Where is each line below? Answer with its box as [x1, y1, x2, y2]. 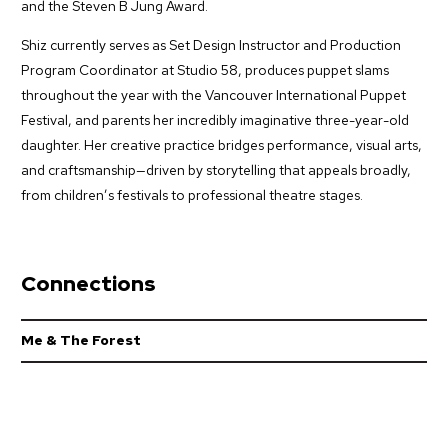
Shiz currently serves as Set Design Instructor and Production [21, 35, 401, 54]
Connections [21, 269, 156, 297]
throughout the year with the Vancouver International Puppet [21, 85, 406, 104]
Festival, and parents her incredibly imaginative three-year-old [21, 110, 409, 129]
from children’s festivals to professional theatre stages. [21, 185, 363, 204]
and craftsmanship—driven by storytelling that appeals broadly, [21, 160, 411, 179]
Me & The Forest [21, 331, 141, 350]
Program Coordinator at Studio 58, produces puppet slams [21, 60, 389, 79]
